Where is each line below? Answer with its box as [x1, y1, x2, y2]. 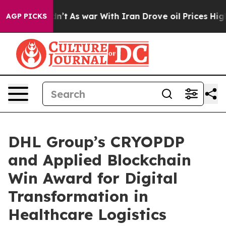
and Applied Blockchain [8, 150, 191, 169]
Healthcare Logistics [8, 205, 166, 224]
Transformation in [8, 187, 148, 206]
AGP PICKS [6, 12, 47, 21]
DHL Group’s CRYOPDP [8, 132, 185, 151]
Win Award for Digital [8, 168, 178, 188]
